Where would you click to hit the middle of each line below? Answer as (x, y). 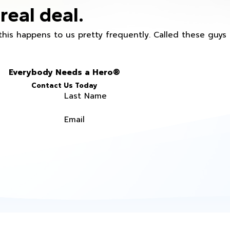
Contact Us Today (64, 86)
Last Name (86, 96)
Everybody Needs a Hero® (64, 73)
